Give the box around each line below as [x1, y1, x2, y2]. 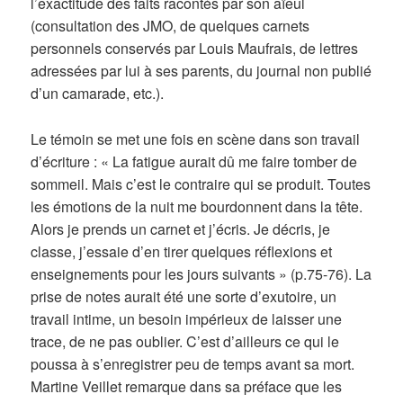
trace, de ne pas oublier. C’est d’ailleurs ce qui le [31, 330, 340, 352]
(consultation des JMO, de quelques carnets [31, 15, 310, 37]
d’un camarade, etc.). [31, 83, 165, 104]
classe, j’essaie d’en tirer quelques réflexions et [31, 240, 333, 262]
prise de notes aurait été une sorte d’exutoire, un [31, 285, 337, 307]
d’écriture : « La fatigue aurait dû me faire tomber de [31, 150, 358, 172]
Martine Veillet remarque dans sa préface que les [31, 375, 343, 397]
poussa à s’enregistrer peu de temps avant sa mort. [31, 353, 355, 374]
